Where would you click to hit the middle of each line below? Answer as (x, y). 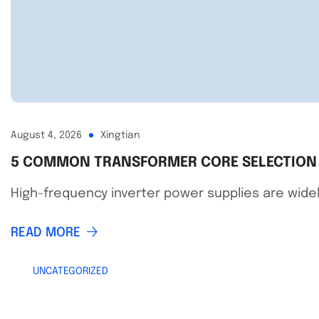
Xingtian (120, 135)
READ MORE (46, 232)
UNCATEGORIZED (70, 271)
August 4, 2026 (46, 135)
